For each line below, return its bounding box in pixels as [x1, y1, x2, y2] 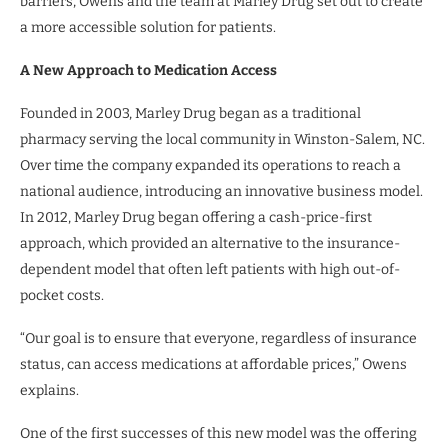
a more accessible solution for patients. [20, 19, 276, 37]
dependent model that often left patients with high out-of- [20, 261, 400, 279]
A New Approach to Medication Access [20, 62, 277, 80]
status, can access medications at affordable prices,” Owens [20, 356, 407, 374]
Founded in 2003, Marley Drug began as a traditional [20, 105, 361, 123]
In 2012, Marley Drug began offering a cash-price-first [20, 209, 372, 227]
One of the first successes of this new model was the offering [20, 425, 417, 443]
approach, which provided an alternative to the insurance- [20, 235, 400, 253]
